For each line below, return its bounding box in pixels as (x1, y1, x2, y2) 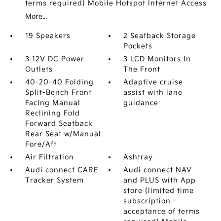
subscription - (123, 197, 177, 205)
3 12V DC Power (25, 55, 84, 63)
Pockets (123, 42, 153, 50)
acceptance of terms (123, 207, 200, 216)
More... (25, 12, 47, 21)
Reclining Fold (25, 109, 80, 117)
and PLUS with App (123, 176, 196, 184)
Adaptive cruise (123, 78, 184, 86)
